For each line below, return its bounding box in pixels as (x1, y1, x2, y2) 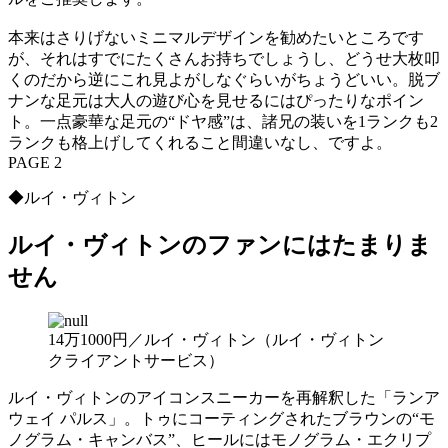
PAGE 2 (8, 153, 62, 171)
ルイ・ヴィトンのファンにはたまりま (8, 231, 432, 258)
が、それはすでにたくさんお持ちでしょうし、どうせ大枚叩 (8, 49, 440, 67)
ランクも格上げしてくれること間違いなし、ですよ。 (8, 133, 392, 151)
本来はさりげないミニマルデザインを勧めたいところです (8, 28, 424, 46)
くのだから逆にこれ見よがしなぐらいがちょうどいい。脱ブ (8, 70, 440, 88)
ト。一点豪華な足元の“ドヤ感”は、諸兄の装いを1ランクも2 (8, 112, 438, 130)
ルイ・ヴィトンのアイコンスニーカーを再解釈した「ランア (8, 389, 440, 407)
